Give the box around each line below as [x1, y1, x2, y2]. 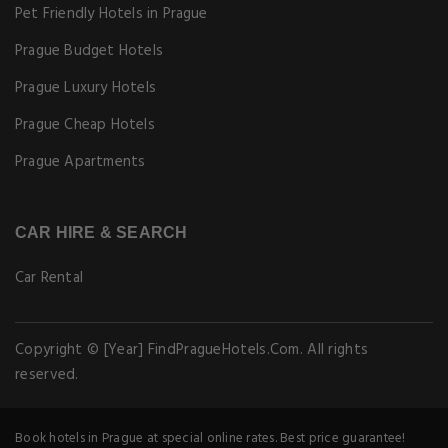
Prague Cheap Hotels [15, 113, 155, 137]
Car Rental [15, 266, 83, 290]
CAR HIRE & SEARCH [15, 224, 188, 241]
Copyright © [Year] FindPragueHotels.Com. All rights [15, 338, 369, 362]
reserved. [15, 363, 79, 387]
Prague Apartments [15, 150, 146, 174]
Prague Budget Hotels [15, 39, 163, 63]
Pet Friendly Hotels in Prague [15, 2, 208, 26]
